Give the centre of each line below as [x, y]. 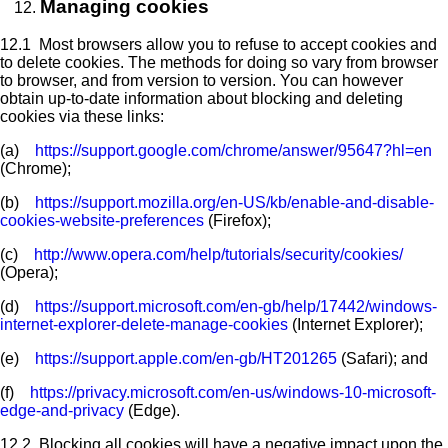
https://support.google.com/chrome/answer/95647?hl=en [233, 151]
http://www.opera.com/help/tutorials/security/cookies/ [218, 255]
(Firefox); [237, 221]
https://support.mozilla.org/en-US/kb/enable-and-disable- [234, 203]
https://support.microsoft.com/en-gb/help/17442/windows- [236, 307]
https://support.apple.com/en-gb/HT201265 [186, 359]
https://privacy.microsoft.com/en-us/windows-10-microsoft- [233, 393]
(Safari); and [382, 359]
